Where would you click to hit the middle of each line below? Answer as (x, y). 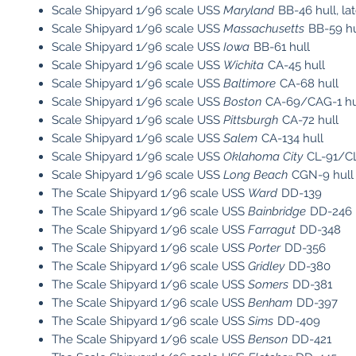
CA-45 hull (295, 65)
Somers (268, 284)
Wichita (244, 65)
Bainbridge (277, 211)
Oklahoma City (263, 157)
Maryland (249, 10)
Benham (270, 303)
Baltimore (250, 83)
